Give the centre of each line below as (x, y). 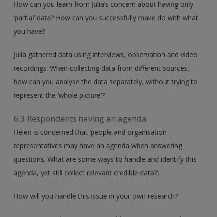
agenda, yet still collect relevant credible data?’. (87, 172)
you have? (30, 31)
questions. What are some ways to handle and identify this (105, 159)
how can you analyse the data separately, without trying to (106, 81)
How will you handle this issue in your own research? (96, 196)
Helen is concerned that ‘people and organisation (90, 132)
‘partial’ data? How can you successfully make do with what (106, 17)
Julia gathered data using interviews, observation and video (106, 54)
